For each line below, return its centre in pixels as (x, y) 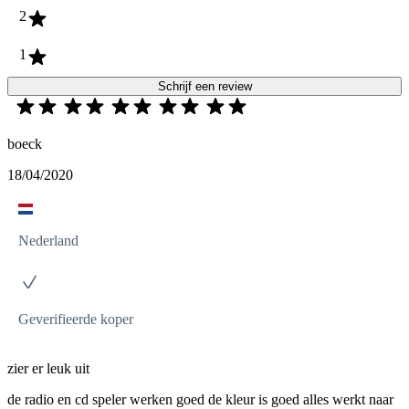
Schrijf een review (204, 86)
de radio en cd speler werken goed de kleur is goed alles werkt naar (200, 399)
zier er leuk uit (48, 368)
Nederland (48, 240)
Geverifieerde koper (76, 319)
